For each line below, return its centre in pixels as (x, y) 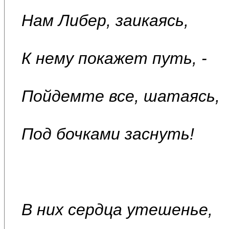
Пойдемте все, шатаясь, (121, 96)
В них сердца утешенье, (117, 209)
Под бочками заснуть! (108, 134)
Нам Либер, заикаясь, (105, 20)
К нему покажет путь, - (114, 58)
